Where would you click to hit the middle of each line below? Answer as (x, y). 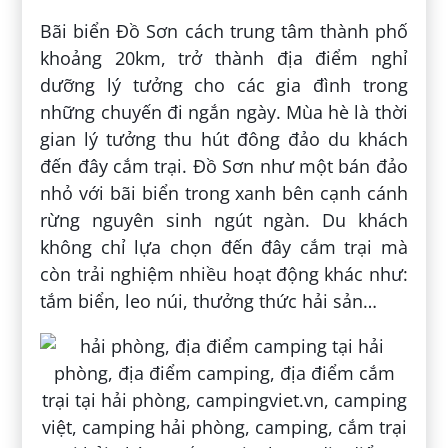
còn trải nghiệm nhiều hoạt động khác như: (224, 273)
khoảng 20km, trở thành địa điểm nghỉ (224, 57)
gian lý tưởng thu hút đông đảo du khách (224, 138)
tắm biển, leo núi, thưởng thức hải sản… (209, 300)
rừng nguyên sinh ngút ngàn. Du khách (224, 219)
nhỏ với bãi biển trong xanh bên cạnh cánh (224, 192)
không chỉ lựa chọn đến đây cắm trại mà (224, 246)
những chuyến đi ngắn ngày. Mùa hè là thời (224, 111)
